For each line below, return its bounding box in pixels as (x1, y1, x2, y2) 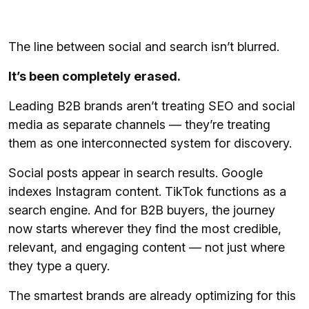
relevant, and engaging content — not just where (8, 240, 285, 255)
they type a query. (8, 259, 110, 274)
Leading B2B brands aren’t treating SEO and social (8, 99, 295, 114)
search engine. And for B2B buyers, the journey (8, 203, 275, 218)
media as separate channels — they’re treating (8, 117, 270, 132)
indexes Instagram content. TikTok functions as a (8, 184, 286, 199)
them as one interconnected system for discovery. (8, 136, 292, 151)
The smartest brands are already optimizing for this (8, 288, 296, 303)
